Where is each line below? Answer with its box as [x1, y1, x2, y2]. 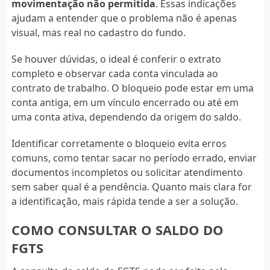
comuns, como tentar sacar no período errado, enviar [11, 151, 257, 165]
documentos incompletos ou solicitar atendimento [11, 165, 243, 179]
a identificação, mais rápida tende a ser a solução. [11, 194, 238, 208]
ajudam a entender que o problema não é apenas [11, 11, 237, 25]
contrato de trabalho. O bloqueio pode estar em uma [11, 81, 254, 95]
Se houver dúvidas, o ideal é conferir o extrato [11, 52, 221, 66]
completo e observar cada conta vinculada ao [11, 66, 218, 80]
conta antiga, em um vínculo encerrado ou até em [11, 95, 239, 109]
